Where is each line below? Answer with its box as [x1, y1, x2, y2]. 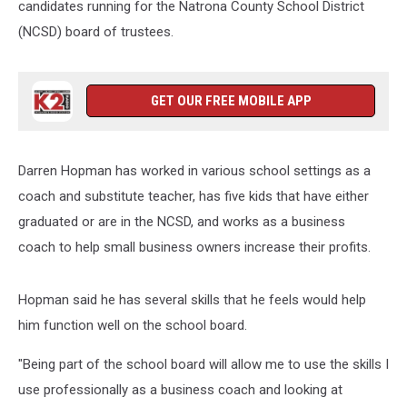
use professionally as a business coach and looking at [18, 382, 342, 398]
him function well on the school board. [18, 317, 247, 333]
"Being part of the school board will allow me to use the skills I [18, 356, 389, 372]
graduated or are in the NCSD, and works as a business [18, 213, 345, 230]
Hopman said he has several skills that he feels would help [18, 292, 366, 308]
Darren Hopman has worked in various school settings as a [18, 163, 371, 179]
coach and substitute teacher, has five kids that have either [18, 188, 369, 204]
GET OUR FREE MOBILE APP [150, 93, 312, 109]
